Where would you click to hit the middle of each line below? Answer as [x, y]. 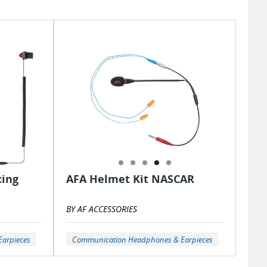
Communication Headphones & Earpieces [142, 239]
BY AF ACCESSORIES [102, 209]
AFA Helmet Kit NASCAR [130, 179]
